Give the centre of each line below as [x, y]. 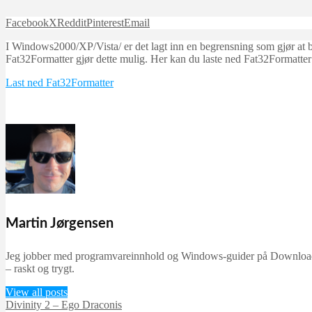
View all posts [37, 292]
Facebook [27, 23]
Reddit [72, 23]
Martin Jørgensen [60, 223]
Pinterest [105, 23]
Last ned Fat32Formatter [60, 83]
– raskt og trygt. [40, 269]
